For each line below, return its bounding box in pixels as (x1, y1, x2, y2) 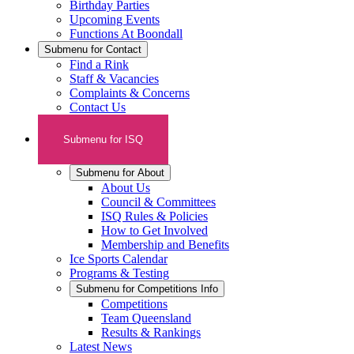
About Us (101, 181, 150, 194)
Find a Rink (70, 58, 129, 71)
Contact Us (70, 100, 126, 114)
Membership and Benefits (101, 238, 229, 251)
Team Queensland (101, 311, 191, 325)
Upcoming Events (70, 13, 160, 26)
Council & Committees (101, 195, 216, 209)
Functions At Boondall (70, 27, 183, 40)
